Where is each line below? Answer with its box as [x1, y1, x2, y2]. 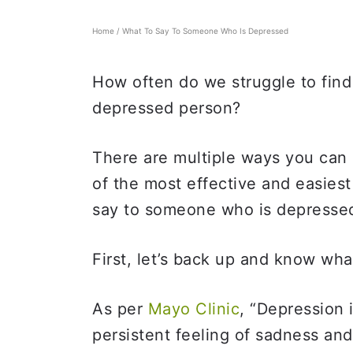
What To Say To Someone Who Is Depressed [122, 26, 288, 35]
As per [92, 299, 148, 318]
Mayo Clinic [147, 299, 240, 318]
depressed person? [92, 98, 241, 117]
